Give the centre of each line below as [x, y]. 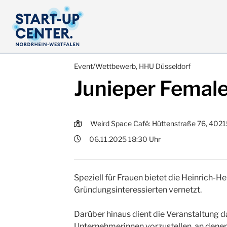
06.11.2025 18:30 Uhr [125, 139]
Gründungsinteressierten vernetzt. [138, 190]
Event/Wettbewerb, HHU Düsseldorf [132, 66]
